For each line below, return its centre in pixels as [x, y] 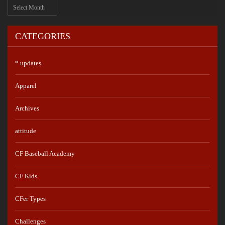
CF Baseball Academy [45, 153]
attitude [26, 131]
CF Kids [26, 176]
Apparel [26, 85]
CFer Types [30, 198]
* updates [28, 63]
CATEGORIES [43, 36]
